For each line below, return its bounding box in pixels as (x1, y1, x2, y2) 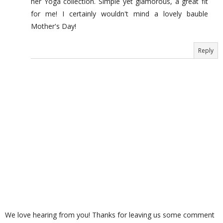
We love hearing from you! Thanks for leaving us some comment (5, 210, 215, 220)
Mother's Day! (31, 21, 76, 31)
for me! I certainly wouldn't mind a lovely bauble (31, 8, 208, 18)
